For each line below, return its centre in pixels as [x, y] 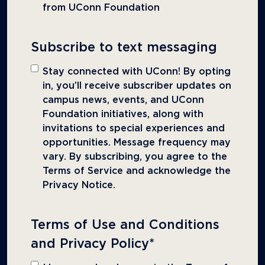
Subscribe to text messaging [124, 48]
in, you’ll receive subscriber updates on [137, 86]
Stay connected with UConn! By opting [137, 72]
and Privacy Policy [90, 244]
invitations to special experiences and [134, 129]
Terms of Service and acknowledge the [137, 171]
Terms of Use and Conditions [125, 225]
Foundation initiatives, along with [123, 114]
